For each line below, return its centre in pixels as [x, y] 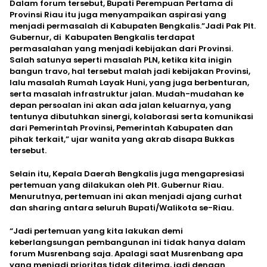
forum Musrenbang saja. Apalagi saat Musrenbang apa [126, 253]
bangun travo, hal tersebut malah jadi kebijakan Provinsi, [130, 71]
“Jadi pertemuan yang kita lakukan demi [96, 231]
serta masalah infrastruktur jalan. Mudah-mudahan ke [127, 94]
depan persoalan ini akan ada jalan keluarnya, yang [120, 105]
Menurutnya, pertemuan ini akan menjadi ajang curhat [126, 196]
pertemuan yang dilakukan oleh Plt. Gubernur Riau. [117, 185]
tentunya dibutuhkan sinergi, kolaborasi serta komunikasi [131, 116]
